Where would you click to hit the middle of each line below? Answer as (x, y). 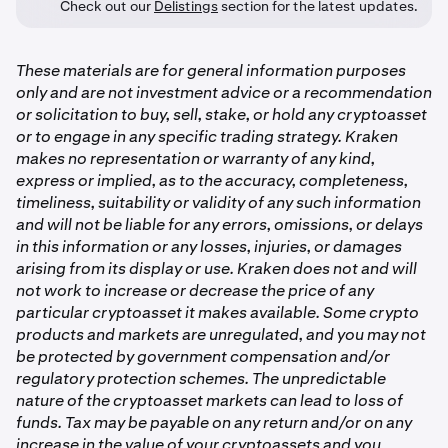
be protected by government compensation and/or (203, 357)
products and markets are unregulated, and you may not (221, 335)
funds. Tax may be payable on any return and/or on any (214, 423)
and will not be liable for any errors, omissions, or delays (219, 225)
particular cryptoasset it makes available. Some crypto (217, 313)
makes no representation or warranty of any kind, (195, 159)
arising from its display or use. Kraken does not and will (216, 269)
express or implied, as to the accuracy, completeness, (212, 181)
